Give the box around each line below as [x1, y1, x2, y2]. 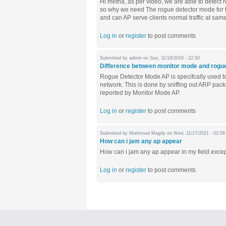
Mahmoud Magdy [129, 131, 165, 136]
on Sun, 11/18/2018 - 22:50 [142, 55, 200, 61]
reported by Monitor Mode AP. [100, 89, 180, 96]
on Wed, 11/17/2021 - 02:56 [165, 131, 225, 136]
